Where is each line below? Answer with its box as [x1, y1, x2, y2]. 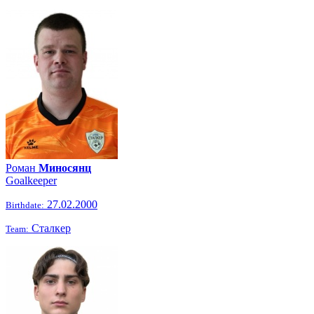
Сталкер [29, 222, 71, 234]
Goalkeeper [6, 175, 57, 186]
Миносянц [39, 162, 91, 174]
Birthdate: [6, 200, 44, 210]
